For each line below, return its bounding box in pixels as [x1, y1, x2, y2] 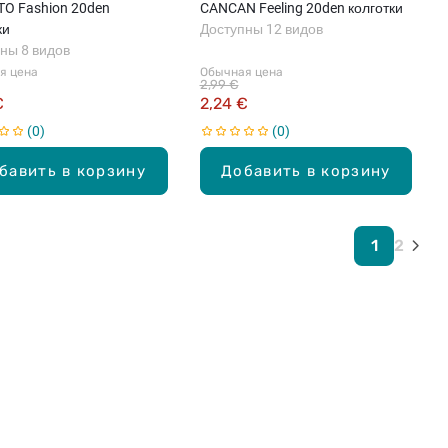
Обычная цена [199, 64, 283, 79]
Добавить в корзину [221, 161, 391, 180]
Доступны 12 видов [199, 20, 323, 37]
